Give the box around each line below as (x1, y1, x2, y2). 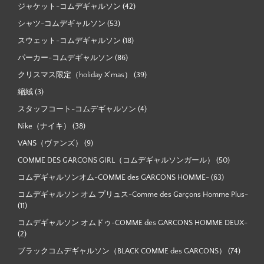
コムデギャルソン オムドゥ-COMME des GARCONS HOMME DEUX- (18, 218, 247, 227)
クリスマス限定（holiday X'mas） (18, 70, 132, 79)
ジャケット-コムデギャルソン (18, 2, 121, 11)
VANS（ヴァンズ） (18, 138, 82, 147)
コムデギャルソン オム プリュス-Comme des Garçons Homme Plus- (18, 190, 248, 199)
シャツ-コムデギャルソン (18, 19, 105, 28)
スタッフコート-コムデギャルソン (18, 104, 136, 113)
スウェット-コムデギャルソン (18, 36, 121, 45)
